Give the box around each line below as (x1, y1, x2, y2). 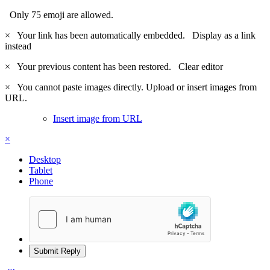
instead (5, 40, 31, 51)
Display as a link (192, 30, 256, 40)
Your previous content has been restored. (13, 61, 178, 72)
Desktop (29, 154, 61, 165)
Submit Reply (34, 246, 81, 256)
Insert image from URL (53, 113, 142, 124)
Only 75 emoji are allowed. (5, 9, 113, 20)
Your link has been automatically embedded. (13, 30, 192, 40)
